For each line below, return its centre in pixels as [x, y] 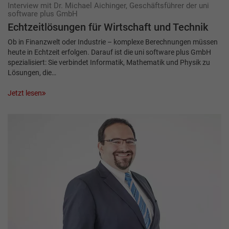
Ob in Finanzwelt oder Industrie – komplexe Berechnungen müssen [113, 42]
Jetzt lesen [25, 93]
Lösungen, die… [32, 73]
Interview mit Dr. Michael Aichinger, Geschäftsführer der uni [108, 6]
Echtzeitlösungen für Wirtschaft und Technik [108, 28]
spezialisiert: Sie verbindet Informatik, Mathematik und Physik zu [109, 63]
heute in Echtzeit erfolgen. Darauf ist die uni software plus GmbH [109, 52]
